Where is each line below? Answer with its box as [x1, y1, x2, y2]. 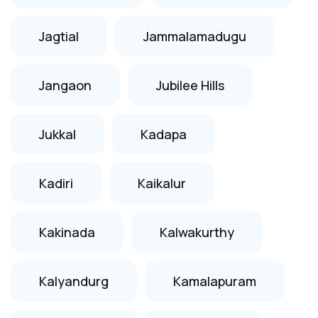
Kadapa [141, 125, 187, 143]
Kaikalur [138, 174, 186, 192]
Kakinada [39, 223, 95, 241]
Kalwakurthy [160, 223, 234, 241]
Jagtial [39, 27, 79, 45]
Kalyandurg [39, 272, 109, 290]
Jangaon [39, 76, 92, 94]
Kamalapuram [173, 272, 256, 290]
